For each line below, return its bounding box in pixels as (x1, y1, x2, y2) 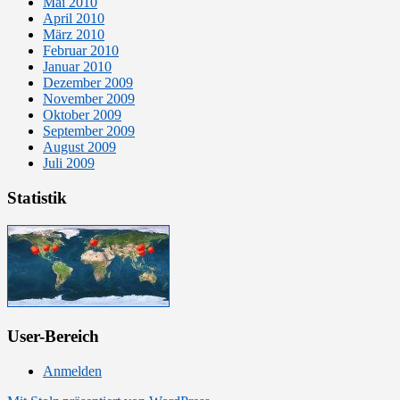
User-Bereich (7, 327, 99, 346)
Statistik (7, 188, 67, 207)
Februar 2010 (43, 43, 119, 59)
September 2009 (43, 123, 135, 139)
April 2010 (43, 11, 104, 27)
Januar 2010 (43, 59, 112, 75)
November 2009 (43, 91, 135, 107)
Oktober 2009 (43, 107, 121, 123)
